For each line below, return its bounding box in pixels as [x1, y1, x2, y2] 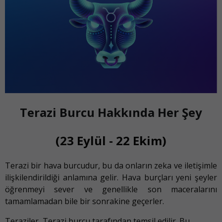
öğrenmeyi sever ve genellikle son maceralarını [5, 184, 217, 195]
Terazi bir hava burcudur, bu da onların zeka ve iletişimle [5, 160, 217, 171]
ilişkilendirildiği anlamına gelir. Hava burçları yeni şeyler [5, 172, 217, 183]
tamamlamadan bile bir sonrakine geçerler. [5, 196, 164, 207]
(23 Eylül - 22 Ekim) [55, 132, 166, 149]
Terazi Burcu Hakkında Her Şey [20, 104, 202, 121]
